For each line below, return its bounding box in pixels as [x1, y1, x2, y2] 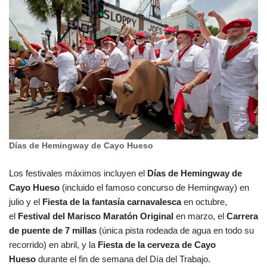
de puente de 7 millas [9, 225, 97, 236]
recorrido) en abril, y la [9, 240, 98, 250]
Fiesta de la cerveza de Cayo [98, 240, 216, 250]
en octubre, [184, 197, 227, 207]
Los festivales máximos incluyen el [9, 168, 147, 179]
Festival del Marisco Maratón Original [18, 211, 176, 222]
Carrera [224, 211, 258, 222]
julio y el [9, 197, 42, 207]
